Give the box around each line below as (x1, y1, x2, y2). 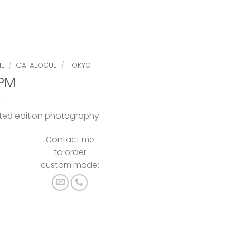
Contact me (45, 133, 94, 145)
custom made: (41, 159, 99, 171)
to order (53, 146, 86, 158)
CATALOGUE (16, 61, 57, 70)
